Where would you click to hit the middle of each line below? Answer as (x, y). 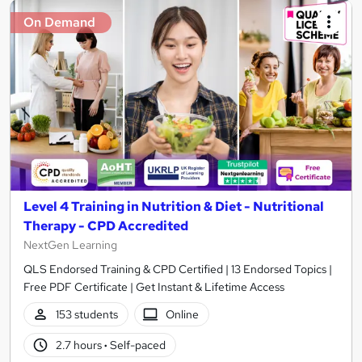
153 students (86, 314)
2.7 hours (80, 345)
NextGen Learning (70, 245)
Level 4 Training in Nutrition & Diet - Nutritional (174, 207)
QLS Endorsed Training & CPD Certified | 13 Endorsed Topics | (178, 269)
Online (183, 314)
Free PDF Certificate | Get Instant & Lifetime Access (154, 287)
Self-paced (136, 345)
